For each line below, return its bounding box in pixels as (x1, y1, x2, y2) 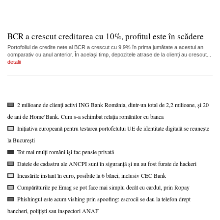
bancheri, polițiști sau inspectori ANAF (7, 206, 99, 215)
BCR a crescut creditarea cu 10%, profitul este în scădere (7, 30, 204, 42)
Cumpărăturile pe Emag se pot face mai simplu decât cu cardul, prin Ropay (17, 183, 190, 191)
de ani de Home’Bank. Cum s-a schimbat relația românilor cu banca (7, 112, 165, 120)
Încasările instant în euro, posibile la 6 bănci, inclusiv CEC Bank (17, 171, 166, 179)
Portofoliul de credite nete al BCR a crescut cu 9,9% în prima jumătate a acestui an (7, 44, 203, 50)
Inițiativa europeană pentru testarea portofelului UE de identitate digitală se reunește (17, 124, 209, 132)
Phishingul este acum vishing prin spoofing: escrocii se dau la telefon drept (17, 194, 191, 203)
